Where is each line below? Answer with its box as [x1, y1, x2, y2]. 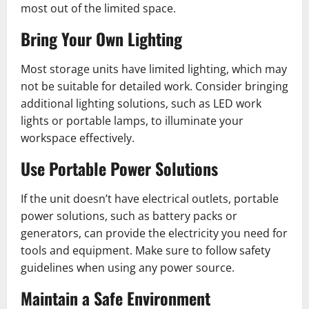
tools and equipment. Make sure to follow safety [21, 242, 270, 258]
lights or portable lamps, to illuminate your [21, 112, 243, 128]
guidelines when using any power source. [21, 259, 235, 275]
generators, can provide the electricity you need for [21, 225, 288, 241]
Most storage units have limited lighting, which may [21, 61, 287, 77]
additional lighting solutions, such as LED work [21, 95, 261, 111]
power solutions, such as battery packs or [21, 208, 237, 223]
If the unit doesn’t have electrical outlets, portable [21, 190, 279, 206]
